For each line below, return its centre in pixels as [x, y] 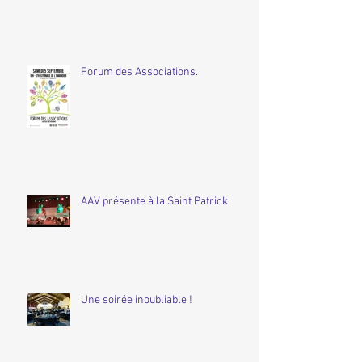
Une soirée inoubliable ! [137, 301]
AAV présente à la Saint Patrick [154, 202]
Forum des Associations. [139, 73]
